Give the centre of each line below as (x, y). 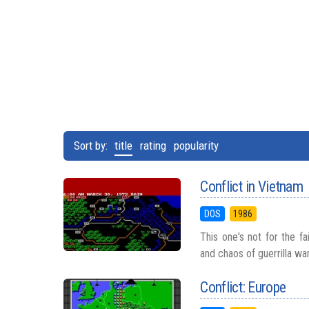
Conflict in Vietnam (252, 187)
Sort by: (92, 146)
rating (153, 146)
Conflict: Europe (243, 287)
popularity (196, 146)
